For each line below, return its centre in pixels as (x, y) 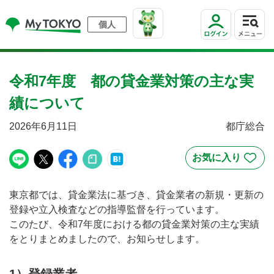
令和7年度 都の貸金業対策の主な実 (131, 81)
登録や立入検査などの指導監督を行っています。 (117, 209)
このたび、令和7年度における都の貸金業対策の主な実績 (134, 224)
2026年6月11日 (43, 126)
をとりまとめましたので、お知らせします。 (107, 239)
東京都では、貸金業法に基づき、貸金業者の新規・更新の (136, 195)
